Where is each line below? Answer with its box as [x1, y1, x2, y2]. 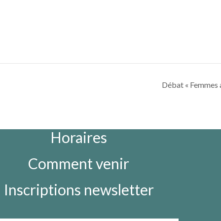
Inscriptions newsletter [3, 181, 154, 199]
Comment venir [28, 154, 129, 173]
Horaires [50, 128, 107, 147]
